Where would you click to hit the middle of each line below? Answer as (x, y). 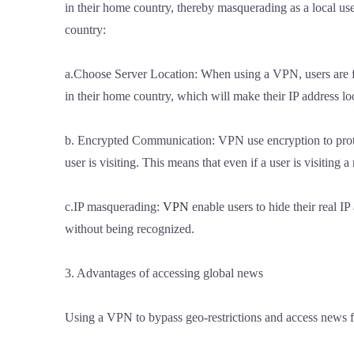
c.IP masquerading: (114, 206)
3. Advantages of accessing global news (164, 273)
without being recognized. (130, 228)
